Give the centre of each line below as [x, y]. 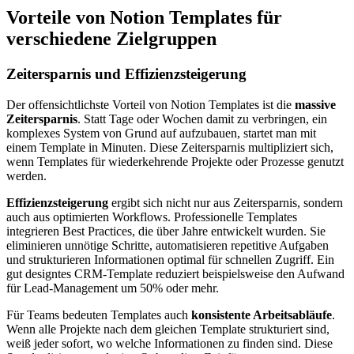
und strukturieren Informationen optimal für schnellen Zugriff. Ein [170, 259]
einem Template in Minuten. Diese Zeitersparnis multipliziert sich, [170, 147]
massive [315, 104]
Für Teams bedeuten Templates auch [99, 314]
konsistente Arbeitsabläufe [262, 314]
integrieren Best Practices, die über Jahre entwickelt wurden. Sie [166, 231]
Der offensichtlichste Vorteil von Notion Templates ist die [151, 104]
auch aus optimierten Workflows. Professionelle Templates [152, 217]
